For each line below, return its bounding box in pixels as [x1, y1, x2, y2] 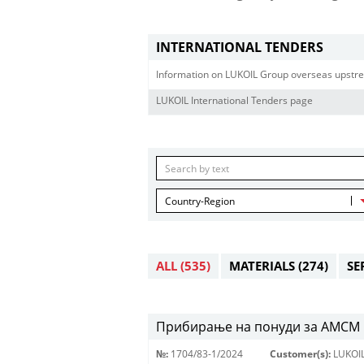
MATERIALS [229, 258, 298, 274]
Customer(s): [270, 348, 331, 360]
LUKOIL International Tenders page [156, 94, 313, 106]
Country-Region [165, 194, 235, 208]
